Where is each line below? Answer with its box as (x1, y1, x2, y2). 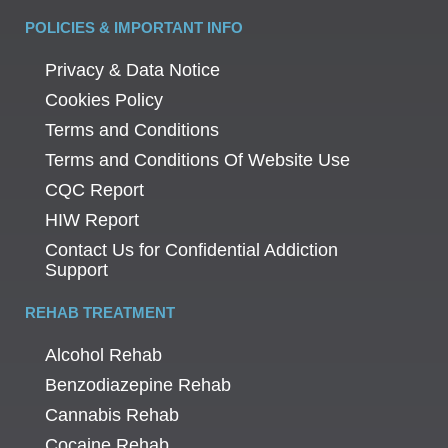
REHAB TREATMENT (25, 303, 175, 321)
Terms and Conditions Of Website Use (45, 149, 350, 170)
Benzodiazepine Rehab (45, 374, 231, 395)
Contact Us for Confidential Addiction (45, 239, 338, 260)
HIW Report (45, 209, 139, 230)
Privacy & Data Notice (45, 59, 220, 80)
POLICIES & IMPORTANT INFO (25, 18, 243, 36)
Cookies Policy (45, 89, 163, 110)
